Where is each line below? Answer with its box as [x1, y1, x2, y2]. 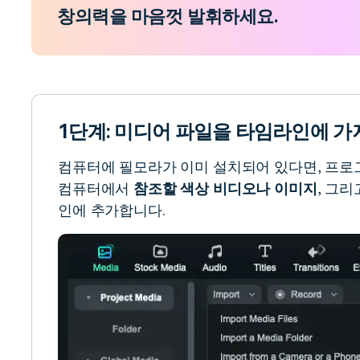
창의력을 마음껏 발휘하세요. [57, 6, 278, 27]
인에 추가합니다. [58, 202, 166, 219]
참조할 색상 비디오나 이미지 [133, 180, 317, 197]
